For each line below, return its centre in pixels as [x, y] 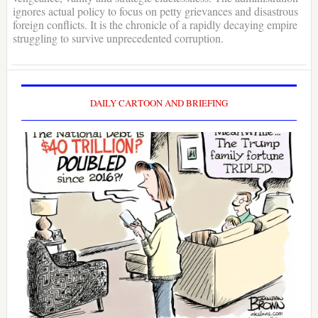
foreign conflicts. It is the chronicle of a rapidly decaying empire [155, 25]
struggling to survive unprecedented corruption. [118, 38]
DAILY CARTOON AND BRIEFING [159, 103]
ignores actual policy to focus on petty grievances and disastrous [155, 11]
